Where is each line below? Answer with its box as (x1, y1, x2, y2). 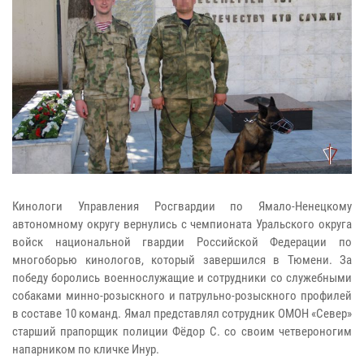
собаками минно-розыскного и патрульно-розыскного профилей (12, 288, 352, 303)
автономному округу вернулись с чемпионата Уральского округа (12, 216, 352, 232)
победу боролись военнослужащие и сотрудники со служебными (12, 270, 352, 285)
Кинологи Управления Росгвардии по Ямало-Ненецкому (12, 198, 352, 214)
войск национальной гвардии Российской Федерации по (12, 234, 352, 249)
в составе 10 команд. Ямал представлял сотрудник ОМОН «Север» (12, 305, 352, 321)
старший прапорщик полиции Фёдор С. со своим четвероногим (12, 323, 352, 339)
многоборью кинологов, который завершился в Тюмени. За (12, 252, 352, 267)
